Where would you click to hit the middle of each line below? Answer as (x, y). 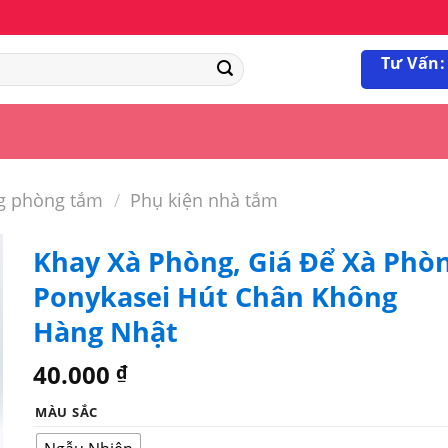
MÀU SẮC (66, 411)
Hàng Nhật (105, 331)
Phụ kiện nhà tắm (204, 199)
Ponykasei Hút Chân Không (214, 296)
